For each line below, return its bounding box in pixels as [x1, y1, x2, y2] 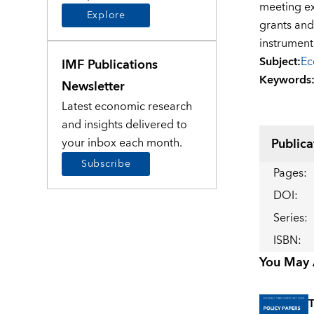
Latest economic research [62, 97, 193, 117]
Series [273, 208, 304, 228]
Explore [86, 7, 125, 25]
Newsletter [62, 76, 125, 98]
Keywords [259, 70, 311, 90]
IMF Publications [62, 54, 158, 76]
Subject [259, 52, 297, 72]
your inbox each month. [62, 133, 183, 153]
